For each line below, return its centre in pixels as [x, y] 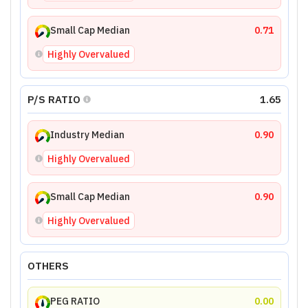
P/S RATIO [54, 99]
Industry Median [87, 135]
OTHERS [48, 265]
